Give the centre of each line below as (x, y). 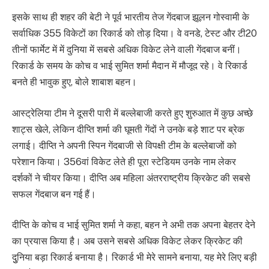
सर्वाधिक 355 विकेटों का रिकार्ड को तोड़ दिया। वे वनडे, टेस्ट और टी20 (134, 33)
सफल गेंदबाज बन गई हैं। (54, 194)
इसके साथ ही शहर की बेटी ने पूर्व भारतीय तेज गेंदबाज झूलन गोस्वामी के (131, 17)
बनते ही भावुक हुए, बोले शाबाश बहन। (74, 82)
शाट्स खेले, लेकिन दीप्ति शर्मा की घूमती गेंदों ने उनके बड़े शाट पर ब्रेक (128, 129)
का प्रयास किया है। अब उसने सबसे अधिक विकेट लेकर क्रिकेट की (127, 241)
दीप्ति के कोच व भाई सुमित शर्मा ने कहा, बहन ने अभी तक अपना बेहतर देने (134, 225)
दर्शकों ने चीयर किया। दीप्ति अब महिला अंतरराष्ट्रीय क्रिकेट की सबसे (131, 178)
